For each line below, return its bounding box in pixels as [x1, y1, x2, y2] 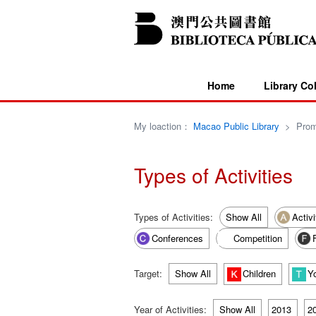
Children [242, 267, 276, 280]
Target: [133, 267, 165, 280]
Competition [233, 231, 282, 245]
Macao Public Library [193, 119, 279, 133]
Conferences [151, 231, 203, 245]
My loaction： [133, 119, 193, 133]
